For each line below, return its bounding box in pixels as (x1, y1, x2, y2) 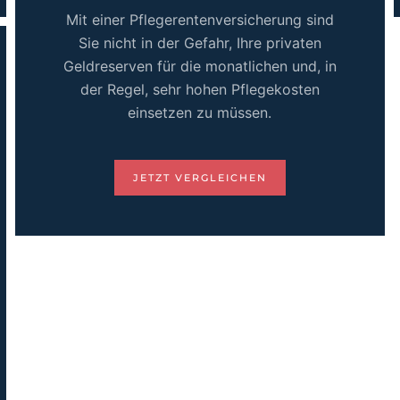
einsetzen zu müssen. (128, 104, 272, 121)
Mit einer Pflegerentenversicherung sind (65, 11, 334, 29)
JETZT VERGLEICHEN (132, 171, 267, 184)
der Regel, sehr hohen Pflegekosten (79, 80, 320, 98)
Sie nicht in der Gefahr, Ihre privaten (78, 34, 321, 52)
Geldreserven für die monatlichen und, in (62, 57, 337, 75)
